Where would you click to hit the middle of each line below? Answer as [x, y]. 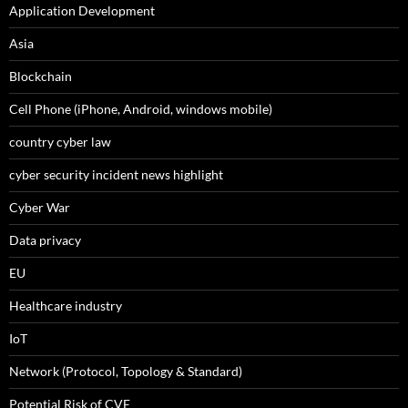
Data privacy [45, 240]
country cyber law [60, 142]
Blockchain [41, 76]
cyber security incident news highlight [116, 175]
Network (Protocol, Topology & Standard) [126, 372]
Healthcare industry [66, 306]
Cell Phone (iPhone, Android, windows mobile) [141, 109]
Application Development [82, 11]
